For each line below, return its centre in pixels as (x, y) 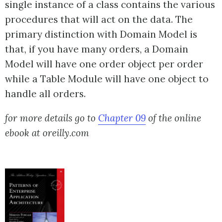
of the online (173, 118)
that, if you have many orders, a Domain (97, 49)
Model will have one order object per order (104, 64)
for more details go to (52, 118)
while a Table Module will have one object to (107, 79)
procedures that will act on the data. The (99, 19)
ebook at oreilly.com (47, 133)
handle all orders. (45, 94)
